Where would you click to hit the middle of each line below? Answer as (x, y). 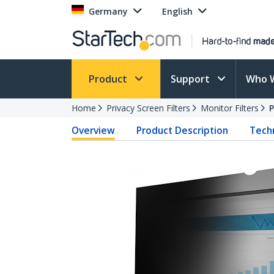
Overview (93, 130)
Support (191, 79)
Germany (108, 11)
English (177, 11)
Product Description (183, 130)
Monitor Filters (230, 108)
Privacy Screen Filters (148, 108)
